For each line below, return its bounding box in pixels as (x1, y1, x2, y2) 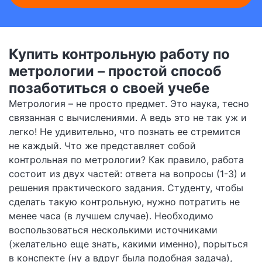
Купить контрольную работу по (9, 46, 230, 63)
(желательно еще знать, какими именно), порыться (9, 238, 248, 250)
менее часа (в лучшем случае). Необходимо (9, 210, 213, 222)
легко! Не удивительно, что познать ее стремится (9, 126, 240, 138)
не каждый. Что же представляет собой (9, 140, 196, 152)
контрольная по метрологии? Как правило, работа (9, 154, 244, 166)
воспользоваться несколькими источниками (9, 224, 218, 236)
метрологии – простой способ (9, 63, 222, 80)
